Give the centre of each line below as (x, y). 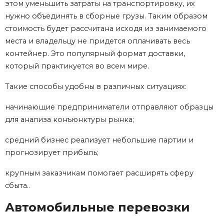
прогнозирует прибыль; (52, 153)
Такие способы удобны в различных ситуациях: (96, 87)
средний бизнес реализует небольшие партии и (99, 140)
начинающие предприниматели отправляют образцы (109, 107)
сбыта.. (17, 186)
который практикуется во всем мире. (77, 66)
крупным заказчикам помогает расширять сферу (99, 173)
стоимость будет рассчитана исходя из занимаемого (106, 29)
